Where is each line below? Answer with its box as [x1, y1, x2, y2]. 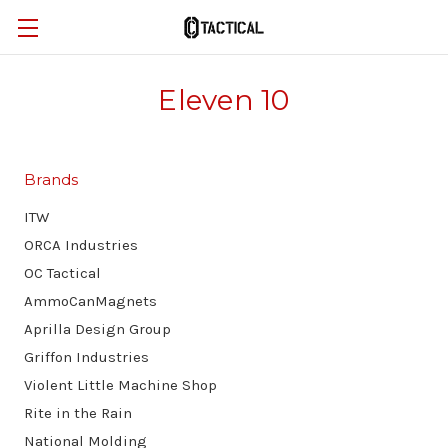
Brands [24, 170, 79, 189]
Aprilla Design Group [24, 320, 171, 338]
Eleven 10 [158, 83, 290, 117]
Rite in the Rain [24, 404, 132, 422]
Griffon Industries [24, 348, 149, 366]
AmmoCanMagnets [24, 292, 157, 310]
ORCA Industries [24, 236, 138, 254]
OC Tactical [24, 264, 101, 282]
